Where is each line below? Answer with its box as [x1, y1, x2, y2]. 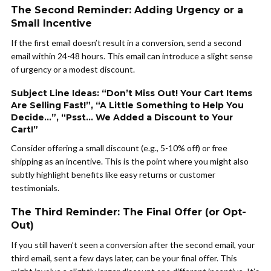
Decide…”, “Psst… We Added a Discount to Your [11, 112, 233, 123]
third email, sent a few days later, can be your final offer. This [11, 253, 237, 263]
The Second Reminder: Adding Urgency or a [11, 4, 243, 16]
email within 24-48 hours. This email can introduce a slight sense [11, 51, 253, 61]
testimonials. [11, 183, 59, 193]
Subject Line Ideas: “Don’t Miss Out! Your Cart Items [11, 88, 252, 99]
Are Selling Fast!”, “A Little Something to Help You [11, 100, 244, 111]
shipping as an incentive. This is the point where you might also [11, 156, 249, 166]
